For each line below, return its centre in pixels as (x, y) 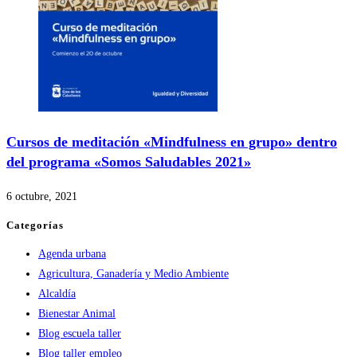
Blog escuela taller (80, 334)
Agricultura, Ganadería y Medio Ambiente (133, 274)
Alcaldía (57, 294)
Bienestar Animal (77, 314)
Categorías (35, 225)
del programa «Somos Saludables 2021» (129, 161)
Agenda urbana (72, 254)
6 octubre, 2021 (42, 196)
